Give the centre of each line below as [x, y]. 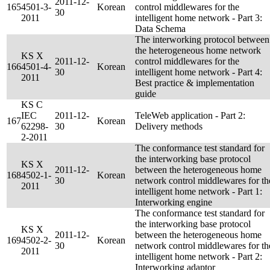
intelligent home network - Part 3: [199, 18]
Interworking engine [174, 202]
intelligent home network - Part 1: [199, 191]
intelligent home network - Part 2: [199, 256]
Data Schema [160, 29]
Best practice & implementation [195, 83]
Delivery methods [169, 126]
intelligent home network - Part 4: [199, 72]
